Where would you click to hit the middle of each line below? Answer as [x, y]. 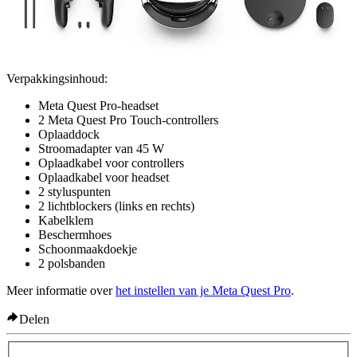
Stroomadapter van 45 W [101, 149]
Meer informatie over [61, 291]
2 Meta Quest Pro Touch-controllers [128, 120]
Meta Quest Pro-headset [98, 106]
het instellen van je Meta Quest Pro [203, 291]
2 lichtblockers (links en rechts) [116, 206]
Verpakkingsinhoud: [57, 79]
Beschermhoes [75, 235]
